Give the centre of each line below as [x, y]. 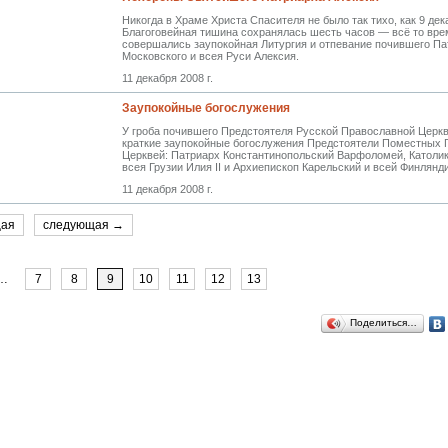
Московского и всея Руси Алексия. [210, 56]
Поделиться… [383, 322]
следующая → [83, 225]
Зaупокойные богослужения [206, 108]
